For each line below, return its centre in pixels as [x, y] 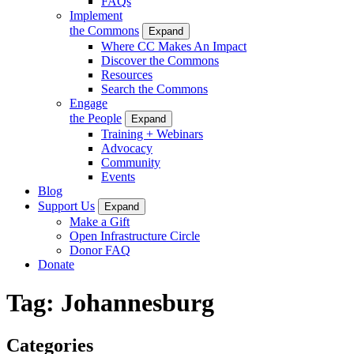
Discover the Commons [160, 60]
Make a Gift [100, 221]
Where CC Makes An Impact [174, 46]
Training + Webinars [152, 134]
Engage [88, 103]
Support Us [66, 205]
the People [96, 118]
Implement [96, 15]
